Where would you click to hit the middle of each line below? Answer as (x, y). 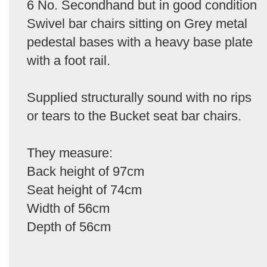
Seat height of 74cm (84, 190)
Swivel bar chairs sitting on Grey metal (137, 23)
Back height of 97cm (86, 171)
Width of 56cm (68, 208)
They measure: (70, 153)
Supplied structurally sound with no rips (139, 97)
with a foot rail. (69, 60)
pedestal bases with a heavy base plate (140, 42)
